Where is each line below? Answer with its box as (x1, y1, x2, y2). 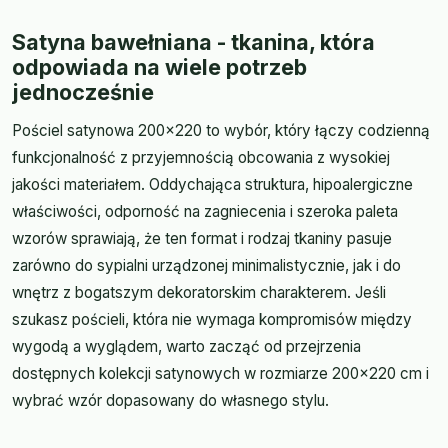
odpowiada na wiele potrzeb (12, 53, 307, 80)
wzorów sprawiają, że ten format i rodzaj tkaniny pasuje (12, 228, 392, 248)
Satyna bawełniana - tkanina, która (12, 28, 375, 55)
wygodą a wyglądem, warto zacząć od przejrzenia (12, 336, 361, 356)
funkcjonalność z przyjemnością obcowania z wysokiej (12, 147, 390, 167)
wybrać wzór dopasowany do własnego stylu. (12, 390, 329, 410)
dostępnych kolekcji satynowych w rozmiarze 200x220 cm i (12, 363, 429, 383)
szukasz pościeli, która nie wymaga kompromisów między (12, 309, 412, 329)
